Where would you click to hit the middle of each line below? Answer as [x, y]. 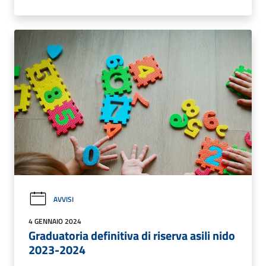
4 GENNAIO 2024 [55, 221]
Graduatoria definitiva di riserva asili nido [132, 235]
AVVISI [64, 199]
